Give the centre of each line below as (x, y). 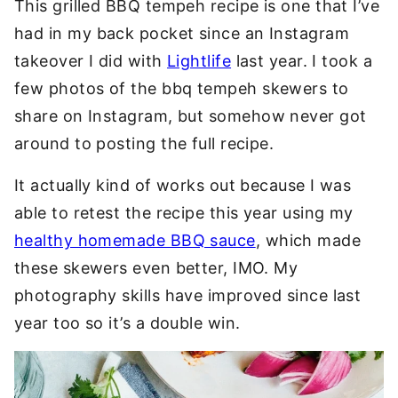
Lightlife (199, 61)
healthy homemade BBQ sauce (135, 240)
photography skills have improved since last (188, 295)
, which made (308, 240)
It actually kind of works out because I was (183, 185)
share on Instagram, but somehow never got (191, 116)
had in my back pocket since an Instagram (182, 33)
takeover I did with (91, 61)
